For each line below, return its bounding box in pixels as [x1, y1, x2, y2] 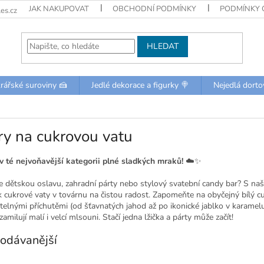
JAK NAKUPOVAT [29, 4, 90, 14]
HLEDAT [147, 40, 179, 52]
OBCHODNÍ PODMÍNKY [113, 4, 197, 14]
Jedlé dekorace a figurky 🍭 [91, 80, 189, 91]
